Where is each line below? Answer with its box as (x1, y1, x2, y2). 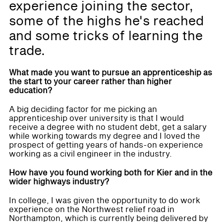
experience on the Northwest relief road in (9, 203, 174, 216)
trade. (9, 41, 45, 61)
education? (9, 84, 52, 97)
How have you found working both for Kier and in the (9, 166, 213, 179)
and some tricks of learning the (9, 26, 203, 46)
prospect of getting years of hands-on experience (9, 139, 203, 151)
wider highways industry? (9, 175, 109, 188)
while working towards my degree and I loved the (9, 130, 200, 142)
